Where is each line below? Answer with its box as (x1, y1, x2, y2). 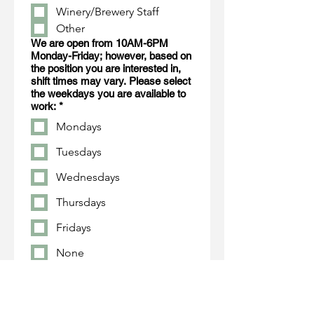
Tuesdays (56, 145, 102, 158)
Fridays (56, 221, 91, 234)
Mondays (56, 120, 102, 133)
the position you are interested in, (31, 62, 181, 74)
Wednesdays (56, 170, 120, 184)
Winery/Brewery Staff (56, 5, 159, 18)
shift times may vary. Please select (31, 75, 129, 87)
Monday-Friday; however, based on (31, 50, 191, 62)
